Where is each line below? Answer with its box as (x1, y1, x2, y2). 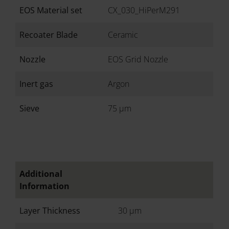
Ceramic (108, 29, 139, 40)
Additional (19, 168, 63, 179)
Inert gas (19, 78, 54, 89)
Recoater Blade (19, 29, 78, 40)
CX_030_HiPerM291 (108, 5, 180, 16)
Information (19, 180, 70, 192)
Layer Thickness (19, 205, 81, 216)
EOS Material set (19, 5, 83, 16)
